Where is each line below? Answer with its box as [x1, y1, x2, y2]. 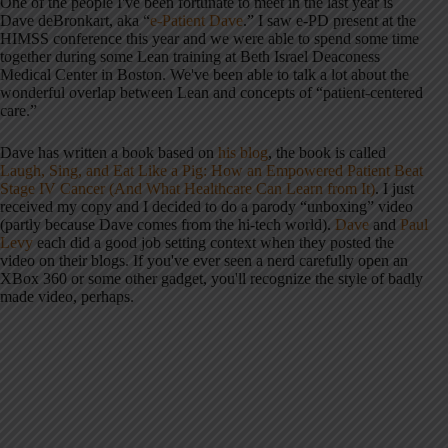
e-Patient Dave [150, 12, 243, 30]
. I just [375, 180, 414, 198]
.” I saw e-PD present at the [243, 12, 416, 30]
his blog [218, 144, 268, 162]
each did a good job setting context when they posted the [33, 234, 394, 252]
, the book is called [268, 144, 386, 162]
